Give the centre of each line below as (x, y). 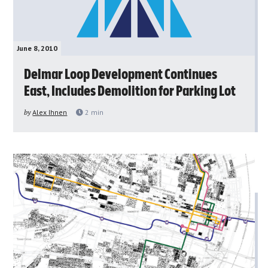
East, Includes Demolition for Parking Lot (130, 91)
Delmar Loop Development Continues (121, 74)
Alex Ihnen (50, 112)
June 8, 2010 (37, 48)
